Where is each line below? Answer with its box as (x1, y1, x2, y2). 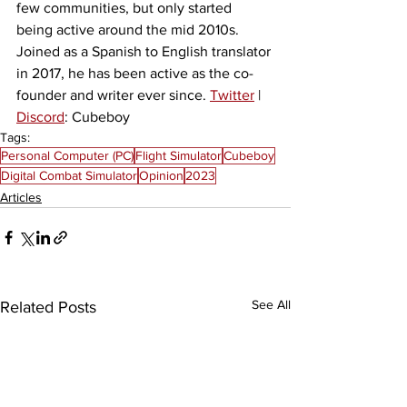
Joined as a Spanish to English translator (16, 43, 274, 59)
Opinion (139, 167, 184, 183)
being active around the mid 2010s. (16, 21, 243, 37)
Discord (16, 108, 65, 124)
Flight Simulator (135, 147, 222, 163)
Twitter (210, 86, 254, 103)
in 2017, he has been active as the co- (16, 65, 253, 81)
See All (252, 296, 291, 312)
